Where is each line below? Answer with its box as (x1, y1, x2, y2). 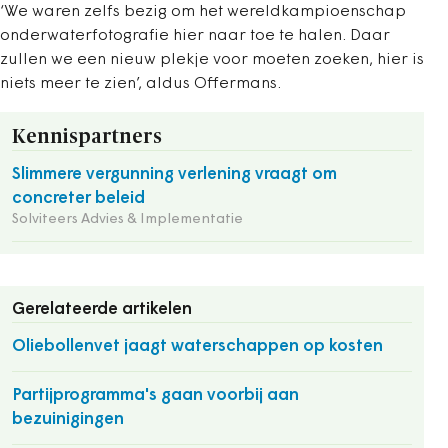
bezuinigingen (12, 411, 124, 428)
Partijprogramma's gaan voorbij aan (12, 387, 299, 404)
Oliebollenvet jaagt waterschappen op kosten (12, 338, 383, 355)
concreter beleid (12, 190, 145, 207)
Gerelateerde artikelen (12, 301, 192, 318)
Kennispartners (12, 127, 162, 147)
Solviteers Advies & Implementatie (12, 212, 243, 227)
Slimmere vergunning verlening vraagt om (12, 166, 337, 183)
